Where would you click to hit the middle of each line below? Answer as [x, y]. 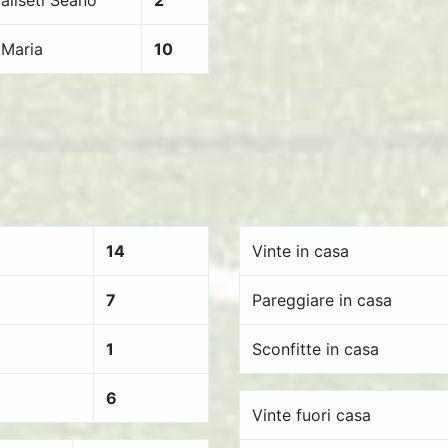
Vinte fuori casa [311, 415]
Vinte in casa [300, 251]
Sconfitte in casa [315, 349]
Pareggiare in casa [322, 300]
